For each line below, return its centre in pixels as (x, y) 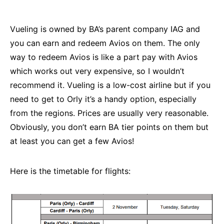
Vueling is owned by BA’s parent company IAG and (105, 29)
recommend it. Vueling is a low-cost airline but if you (110, 85)
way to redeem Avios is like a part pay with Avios (104, 57)
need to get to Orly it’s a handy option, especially (103, 99)
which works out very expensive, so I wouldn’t (97, 71)
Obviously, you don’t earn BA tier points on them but (109, 127)
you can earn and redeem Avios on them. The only (105, 43)
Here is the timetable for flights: (70, 171)
